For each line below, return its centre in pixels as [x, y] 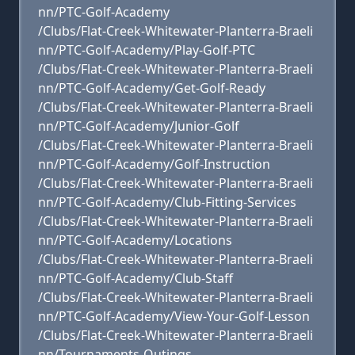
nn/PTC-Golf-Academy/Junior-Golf [139, 126]
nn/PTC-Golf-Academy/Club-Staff [136, 278]
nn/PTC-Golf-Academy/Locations [135, 240]
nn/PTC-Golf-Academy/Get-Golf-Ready [152, 88]
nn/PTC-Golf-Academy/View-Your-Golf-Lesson [174, 316]
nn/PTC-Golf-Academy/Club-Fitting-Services [167, 202]
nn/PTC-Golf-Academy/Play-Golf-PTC [147, 50]
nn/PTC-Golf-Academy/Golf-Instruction [154, 164]
